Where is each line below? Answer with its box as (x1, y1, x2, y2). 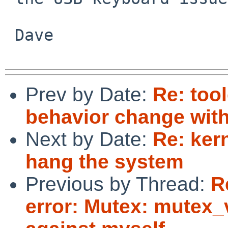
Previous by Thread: (25, 173, 211, 195)
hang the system (25, 150, 184, 173)
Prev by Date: (25, 83, 153, 105)
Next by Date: (25, 128, 153, 150)
